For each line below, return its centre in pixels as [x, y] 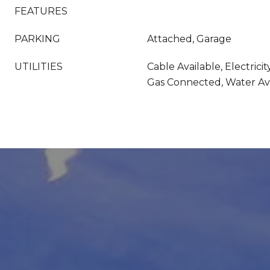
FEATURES [41, 11]
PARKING [37, 39]
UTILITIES [39, 67]
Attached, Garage [189, 39]
